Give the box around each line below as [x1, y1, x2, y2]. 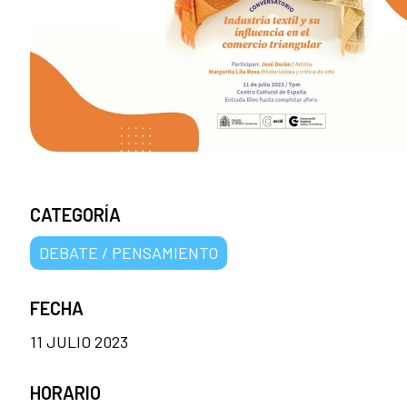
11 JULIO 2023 [30, 332, 128, 352]
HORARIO [30, 382, 101, 404]
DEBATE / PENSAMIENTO [39, 243, 218, 263]
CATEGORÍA [30, 203, 121, 226]
